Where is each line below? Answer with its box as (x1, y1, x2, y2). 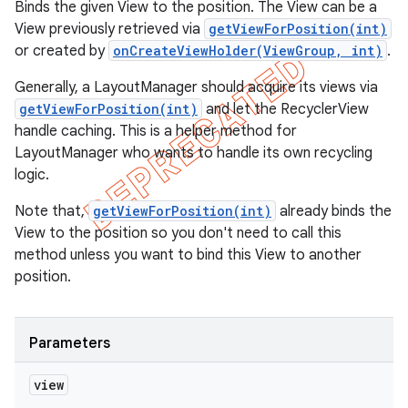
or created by (15, 42, 108, 60)
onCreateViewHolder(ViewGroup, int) (113, 42, 382, 59)
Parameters (29, 334, 110, 352)
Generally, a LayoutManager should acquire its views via (15, 78, 378, 97)
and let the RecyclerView (202, 100, 369, 118)
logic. (15, 166, 49, 184)
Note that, (15, 202, 88, 220)
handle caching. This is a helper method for (15, 122, 297, 140)
